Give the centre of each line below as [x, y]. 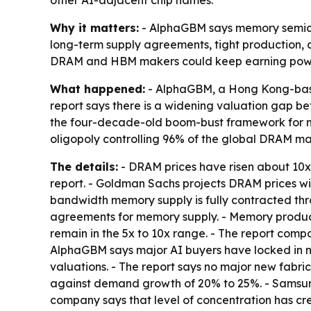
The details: [84, 167]
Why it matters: [94, 28]
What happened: [98, 89]
